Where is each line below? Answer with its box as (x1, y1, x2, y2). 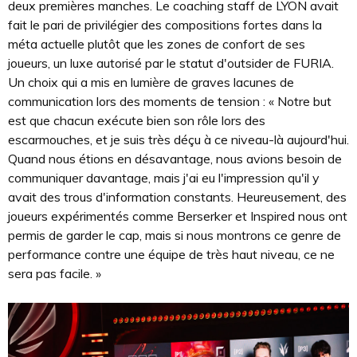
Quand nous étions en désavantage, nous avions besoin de (8, 151, 342, 167)
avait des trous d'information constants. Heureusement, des (8, 189, 347, 205)
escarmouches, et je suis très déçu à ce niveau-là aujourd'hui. (8, 131, 349, 147)
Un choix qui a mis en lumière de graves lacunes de (8, 74, 294, 90)
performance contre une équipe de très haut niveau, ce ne (8, 246, 335, 262)
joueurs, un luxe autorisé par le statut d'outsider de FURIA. (8, 55, 334, 71)
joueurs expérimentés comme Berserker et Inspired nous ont (8, 208, 347, 224)
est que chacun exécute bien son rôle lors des (8, 112, 265, 128)
